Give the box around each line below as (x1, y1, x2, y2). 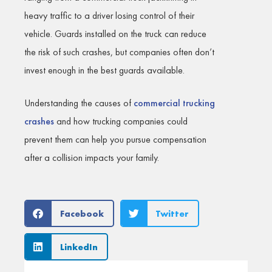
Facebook (59, 207, 104, 219)
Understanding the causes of (24, 97, 134, 110)
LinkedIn (59, 240, 98, 253)
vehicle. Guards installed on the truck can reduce (24, 27, 206, 41)
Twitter (155, 207, 189, 219)
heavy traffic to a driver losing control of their (24, 9, 194, 22)
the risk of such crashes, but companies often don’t (24, 46, 214, 59)
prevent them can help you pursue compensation (24, 133, 206, 146)
